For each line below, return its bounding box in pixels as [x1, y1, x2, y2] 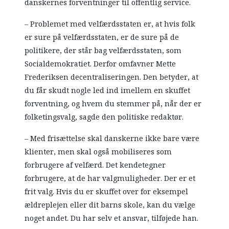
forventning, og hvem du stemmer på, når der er [25, 98, 202, 109]
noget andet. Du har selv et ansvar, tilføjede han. [25, 212, 199, 224]
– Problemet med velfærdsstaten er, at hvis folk [25, 18, 196, 30]
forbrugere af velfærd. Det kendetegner [25, 159, 166, 171]
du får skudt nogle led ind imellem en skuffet [25, 84, 191, 96]
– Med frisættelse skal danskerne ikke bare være [25, 132, 200, 144]
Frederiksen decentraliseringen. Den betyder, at [25, 71, 199, 83]
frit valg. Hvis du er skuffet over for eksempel [25, 186, 189, 197]
